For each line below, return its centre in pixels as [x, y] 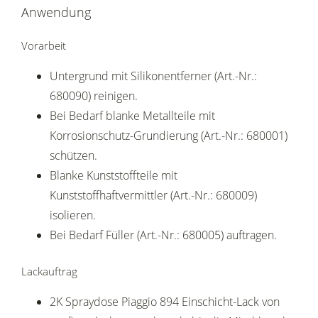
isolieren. [73, 215]
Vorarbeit [44, 46]
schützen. [73, 156]
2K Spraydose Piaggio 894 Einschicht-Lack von [165, 302]
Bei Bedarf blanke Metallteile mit [132, 116]
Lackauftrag [49, 272]
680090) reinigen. [94, 96]
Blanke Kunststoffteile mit [114, 176]
